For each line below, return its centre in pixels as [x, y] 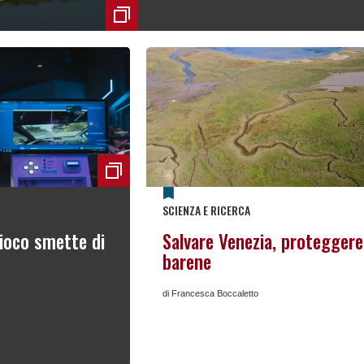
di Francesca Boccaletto [210, 294]
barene [186, 262]
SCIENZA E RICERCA [206, 210]
